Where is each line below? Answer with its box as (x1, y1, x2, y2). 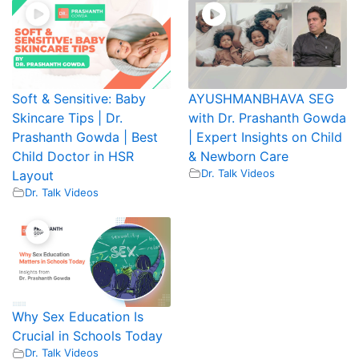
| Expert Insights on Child (188, 128, 342, 145)
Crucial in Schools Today (11, 328, 163, 345)
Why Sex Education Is (11, 309, 143, 325)
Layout (11, 167, 54, 184)
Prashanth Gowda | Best (11, 128, 158, 145)
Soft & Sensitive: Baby (11, 90, 146, 107)
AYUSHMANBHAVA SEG (188, 90, 334, 107)
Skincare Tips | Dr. (11, 109, 123, 126)
